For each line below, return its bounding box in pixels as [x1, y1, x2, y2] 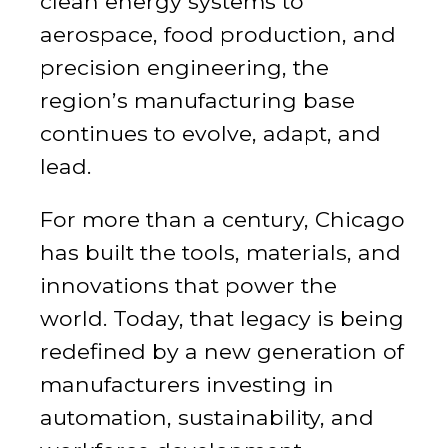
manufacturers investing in [40, 371, 334, 397]
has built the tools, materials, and [40, 239, 401, 265]
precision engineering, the [40, 54, 329, 80]
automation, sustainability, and [40, 404, 374, 430]
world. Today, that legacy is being [40, 305, 404, 331]
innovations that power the [40, 272, 337, 298]
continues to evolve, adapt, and [40, 120, 381, 146]
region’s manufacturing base [40, 87, 355, 113]
